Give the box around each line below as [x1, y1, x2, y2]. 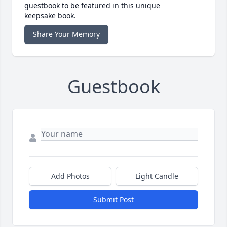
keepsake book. [24, 11, 76, 21]
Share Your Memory [33, 29, 100, 40]
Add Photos [51, 171, 90, 181]
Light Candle [135, 171, 178, 181]
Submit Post [93, 195, 134, 205]
